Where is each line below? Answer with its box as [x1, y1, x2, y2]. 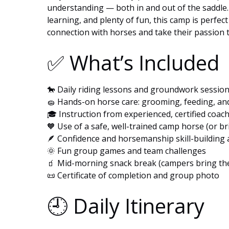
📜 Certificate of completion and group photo [47, 169, 219, 181]
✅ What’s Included [47, 48, 219, 77]
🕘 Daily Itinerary [47, 191, 204, 220]
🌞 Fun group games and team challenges [47, 145, 206, 156]
